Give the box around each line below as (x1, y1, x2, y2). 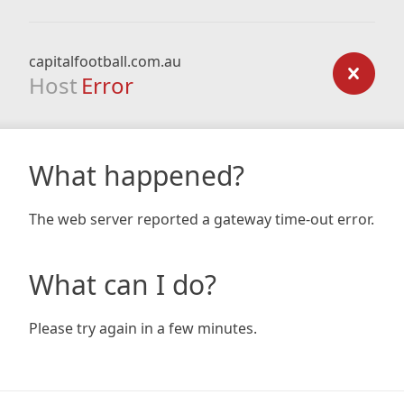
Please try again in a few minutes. (29, 318, 257, 338)
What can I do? (29, 266, 216, 303)
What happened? (29, 157, 244, 194)
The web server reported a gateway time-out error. (29, 209, 374, 229)
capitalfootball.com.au (29, 51, 181, 71)
